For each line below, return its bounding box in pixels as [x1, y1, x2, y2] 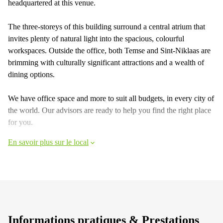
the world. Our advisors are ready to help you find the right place [8, 106, 211, 114]
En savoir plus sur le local [8, 137, 89, 146]
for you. [8, 117, 33, 126]
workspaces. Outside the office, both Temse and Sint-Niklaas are [8, 46, 211, 55]
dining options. [8, 70, 55, 79]
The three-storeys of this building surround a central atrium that [8, 22, 205, 31]
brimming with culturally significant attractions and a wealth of [8, 58, 204, 67]
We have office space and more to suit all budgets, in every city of [8, 94, 214, 103]
